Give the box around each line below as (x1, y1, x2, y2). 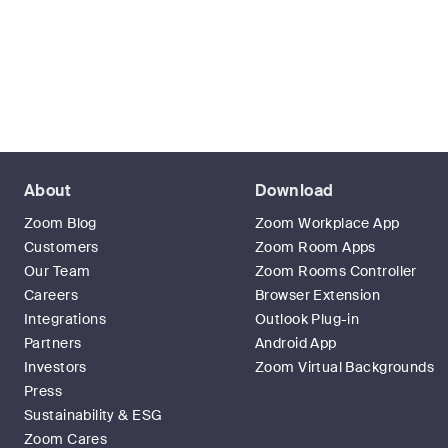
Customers (24, 238, 99, 256)
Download (255, 180, 334, 201)
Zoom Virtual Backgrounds (255, 358, 435, 376)
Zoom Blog (24, 214, 97, 232)
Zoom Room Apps (255, 238, 376, 256)
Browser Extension (255, 286, 381, 304)
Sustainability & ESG (24, 406, 163, 424)
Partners (24, 334, 82, 352)
